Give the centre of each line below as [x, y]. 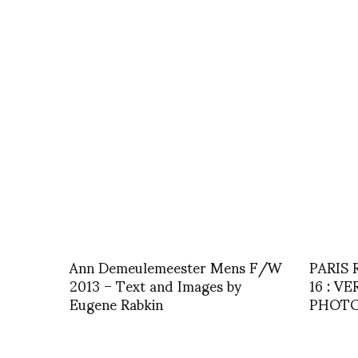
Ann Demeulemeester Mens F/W [176, 266]
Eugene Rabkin [116, 303]
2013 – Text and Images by [155, 284]
